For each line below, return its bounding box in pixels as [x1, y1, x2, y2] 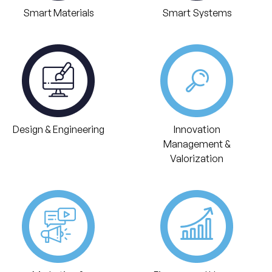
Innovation [173, 123, 220, 135]
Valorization [170, 152, 223, 165]
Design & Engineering [12, 123, 104, 135]
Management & [163, 138, 231, 150]
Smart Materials [22, 7, 94, 19]
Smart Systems [161, 7, 232, 19]
